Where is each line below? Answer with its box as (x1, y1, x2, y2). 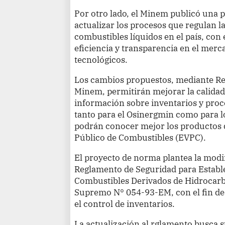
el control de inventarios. (74, 197, 175, 209)
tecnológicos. (74, 53, 128, 65)
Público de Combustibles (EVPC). (74, 131, 206, 143)
